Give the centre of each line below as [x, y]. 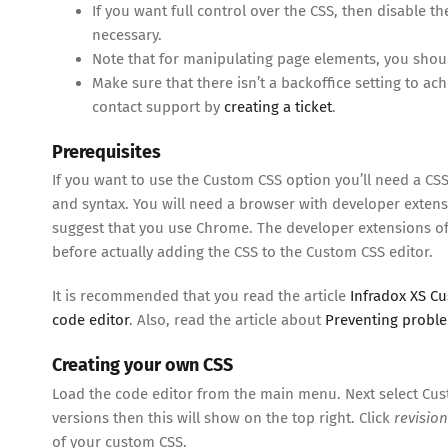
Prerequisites [106, 151]
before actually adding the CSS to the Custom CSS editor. [242, 252]
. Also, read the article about [227, 320]
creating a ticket [278, 107]
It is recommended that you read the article [201, 296]
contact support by [158, 107]
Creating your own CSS [142, 365]
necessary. [127, 35]
